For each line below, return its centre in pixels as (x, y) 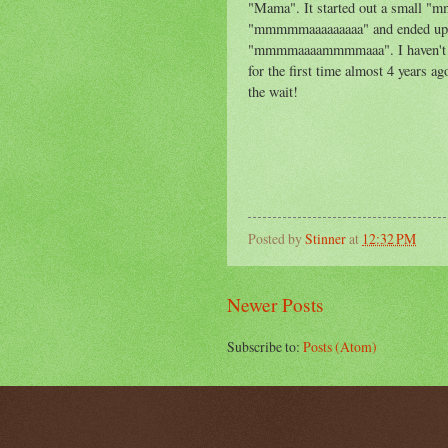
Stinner (325, 238)
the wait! (273, 91)
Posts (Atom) (340, 347)
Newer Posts (275, 304)
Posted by (276, 238)
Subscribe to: (265, 347)
